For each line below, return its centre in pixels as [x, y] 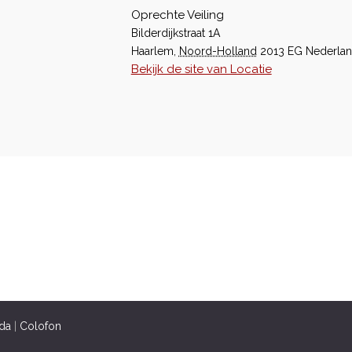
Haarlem [152, 51]
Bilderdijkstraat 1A [175, 33]
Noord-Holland [218, 51]
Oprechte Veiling [177, 15]
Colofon [40, 326]
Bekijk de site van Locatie [201, 69]
